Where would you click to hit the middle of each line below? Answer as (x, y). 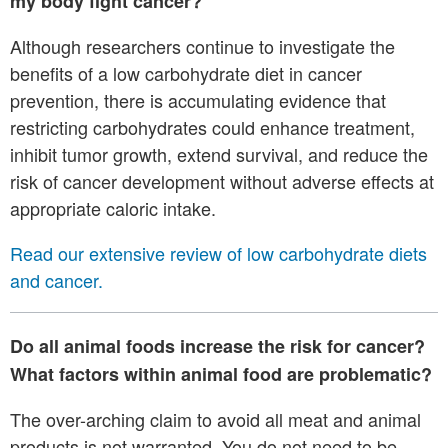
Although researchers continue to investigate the (202, 46)
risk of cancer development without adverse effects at (222, 181)
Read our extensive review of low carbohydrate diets (218, 253)
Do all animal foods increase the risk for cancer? (220, 346)
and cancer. (56, 280)
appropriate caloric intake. (118, 208)
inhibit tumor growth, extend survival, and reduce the (219, 154)
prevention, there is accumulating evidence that (198, 100)
